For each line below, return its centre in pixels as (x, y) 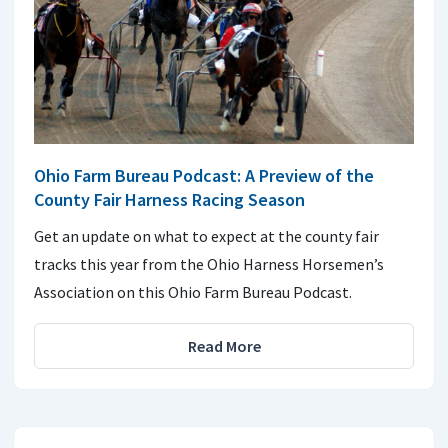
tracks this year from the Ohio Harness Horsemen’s (209, 263)
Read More (224, 345)
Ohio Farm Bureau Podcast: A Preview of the (204, 175)
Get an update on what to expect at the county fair (206, 235)
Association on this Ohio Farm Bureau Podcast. (193, 291)
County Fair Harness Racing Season (169, 199)
